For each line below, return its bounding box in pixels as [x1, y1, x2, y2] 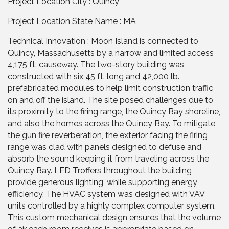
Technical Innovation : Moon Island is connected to [8, 36, 198, 46]
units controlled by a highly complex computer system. [8, 200, 216, 211]
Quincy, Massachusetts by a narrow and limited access [8, 48, 214, 58]
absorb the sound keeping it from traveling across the [8, 153, 209, 164]
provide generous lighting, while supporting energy [8, 177, 197, 187]
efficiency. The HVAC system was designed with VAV [8, 189, 204, 199]
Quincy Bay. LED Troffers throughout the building [8, 165, 192, 175]
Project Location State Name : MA [8, 16, 136, 26]
